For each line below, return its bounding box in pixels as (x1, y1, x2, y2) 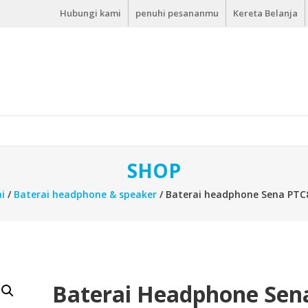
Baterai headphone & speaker (13, 187, 157, 201)
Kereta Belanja (233, 7, 298, 19)
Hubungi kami (60, 7, 121, 19)
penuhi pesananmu (135, 7, 219, 19)
